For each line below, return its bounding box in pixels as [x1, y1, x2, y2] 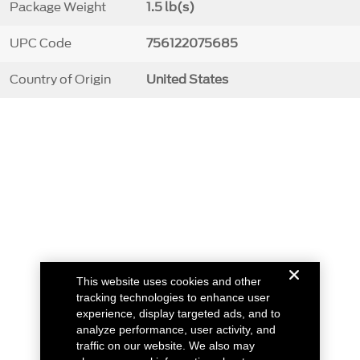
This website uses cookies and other [76, 275, 262, 288]
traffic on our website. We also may [76, 339, 256, 352]
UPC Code [9, 35, 72, 53]
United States [145, 71, 228, 89]
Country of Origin [9, 71, 111, 89]
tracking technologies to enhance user [76, 291, 271, 304]
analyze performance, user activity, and [76, 323, 276, 336]
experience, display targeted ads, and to [76, 307, 281, 320]
